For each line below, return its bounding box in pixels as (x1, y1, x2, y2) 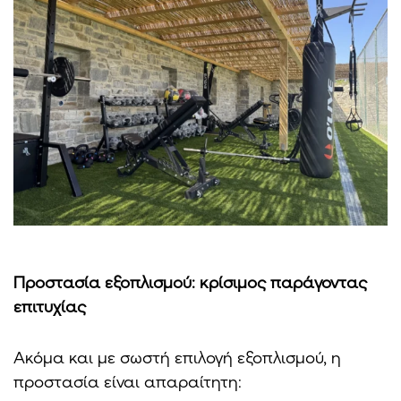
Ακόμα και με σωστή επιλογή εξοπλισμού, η (13, 346, 341, 367)
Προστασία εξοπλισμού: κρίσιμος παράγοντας (13, 271, 367, 292)
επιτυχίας (13, 295, 86, 316)
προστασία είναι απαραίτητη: (13, 371, 242, 391)
